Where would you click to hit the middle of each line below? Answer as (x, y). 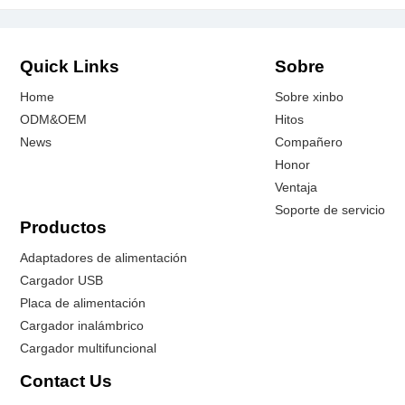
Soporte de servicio (330, 210)
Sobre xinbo (309, 97)
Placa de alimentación (83, 302)
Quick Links (70, 67)
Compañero (308, 142)
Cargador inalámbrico (82, 325)
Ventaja (296, 188)
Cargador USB (62, 280)
